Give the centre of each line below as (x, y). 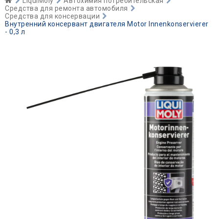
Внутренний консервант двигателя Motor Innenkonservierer (107, 24)
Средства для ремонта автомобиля (66, 8)
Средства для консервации (52, 16)
